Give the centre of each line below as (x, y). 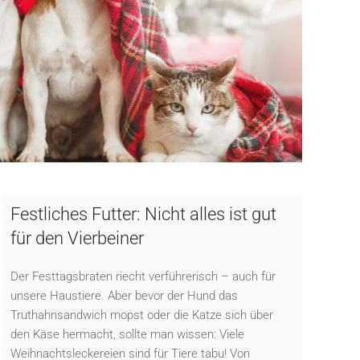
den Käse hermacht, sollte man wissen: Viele (127, 334)
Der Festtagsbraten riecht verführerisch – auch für (143, 276)
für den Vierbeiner (77, 238)
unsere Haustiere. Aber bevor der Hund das (124, 295)
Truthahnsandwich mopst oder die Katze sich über (141, 315)
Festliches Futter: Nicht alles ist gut (143, 214)
